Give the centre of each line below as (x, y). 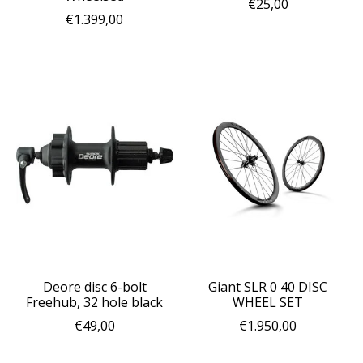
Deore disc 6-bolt (94, 286)
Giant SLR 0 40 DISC (268, 286)
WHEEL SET (268, 302)
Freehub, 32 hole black (95, 302)
